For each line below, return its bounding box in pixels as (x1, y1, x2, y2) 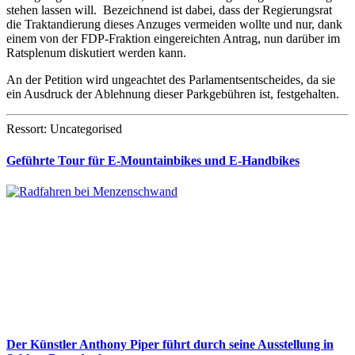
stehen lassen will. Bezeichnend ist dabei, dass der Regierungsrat (6, 3, 332, 17)
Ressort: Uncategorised (6, 122, 122, 136)
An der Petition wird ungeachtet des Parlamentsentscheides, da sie (6, 73, 335, 87)
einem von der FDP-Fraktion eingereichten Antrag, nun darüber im (6, 32, 340, 46)
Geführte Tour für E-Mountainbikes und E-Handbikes (6, 153, 300, 167)
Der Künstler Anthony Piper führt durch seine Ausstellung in (6, 338, 334, 352)
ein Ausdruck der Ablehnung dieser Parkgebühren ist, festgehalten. (6, 87, 339, 101)
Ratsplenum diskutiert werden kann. (6, 46, 186, 60)
